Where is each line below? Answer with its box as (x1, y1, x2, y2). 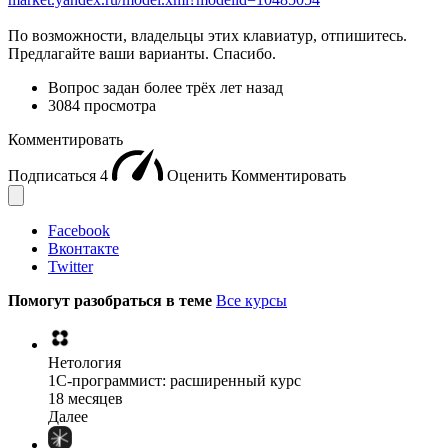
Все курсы (216, 291, 287, 309)
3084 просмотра (48, 96, 156, 114)
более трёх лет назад (144, 78, 283, 96)
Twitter (48, 257, 93, 275)
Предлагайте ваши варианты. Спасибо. (8, 44, 276, 62)
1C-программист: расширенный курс (48, 371, 301, 389)
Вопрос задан (48, 78, 144, 96)
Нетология (48, 353, 121, 371)
